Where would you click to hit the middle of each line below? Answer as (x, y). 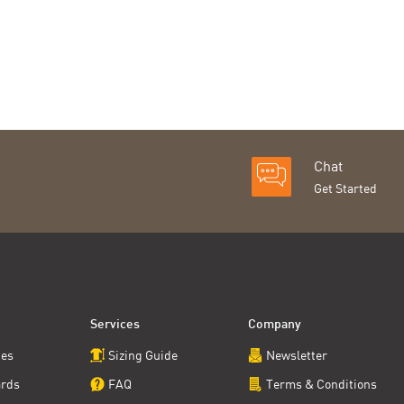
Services (115, 326)
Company (275, 326)
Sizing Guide (142, 355)
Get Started (345, 188)
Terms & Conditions (321, 384)
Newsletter (297, 355)
